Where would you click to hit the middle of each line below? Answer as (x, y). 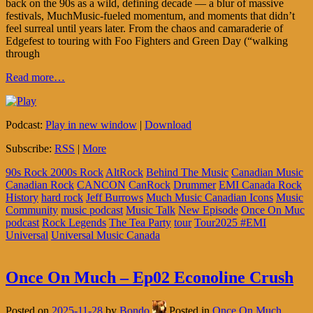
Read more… (35, 77)
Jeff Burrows (115, 197)
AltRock (124, 172)
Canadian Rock (40, 184)
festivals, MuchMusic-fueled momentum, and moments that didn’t (150, 15)
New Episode (208, 210)
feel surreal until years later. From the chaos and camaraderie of (144, 28)
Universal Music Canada (105, 235)
